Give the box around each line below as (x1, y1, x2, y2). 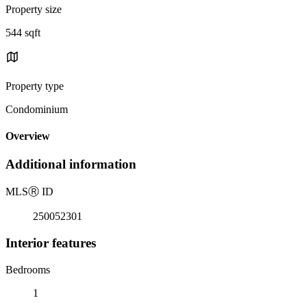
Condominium (5, 103, 68, 115)
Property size (5, 3, 62, 15)
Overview (5, 130, 50, 143)
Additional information (5, 157, 136, 172)
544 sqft (5, 26, 40, 38)
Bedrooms (5, 263, 50, 275)
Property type (5, 79, 64, 92)
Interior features (5, 235, 96, 250)
